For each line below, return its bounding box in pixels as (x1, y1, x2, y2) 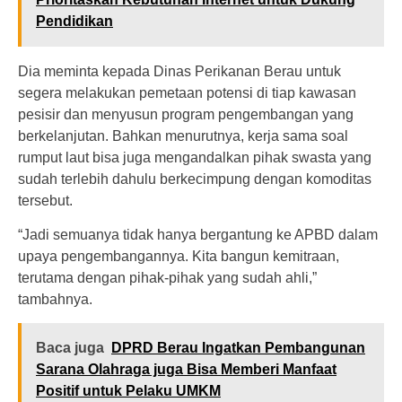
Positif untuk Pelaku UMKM (36, 383, 221, 399)
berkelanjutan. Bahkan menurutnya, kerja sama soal (18, 127, 348, 144)
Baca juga (36, 340, 104, 356)
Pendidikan (36, 13, 113, 29)
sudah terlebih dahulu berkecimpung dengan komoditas (18, 170, 371, 187)
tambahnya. (18, 292, 92, 308)
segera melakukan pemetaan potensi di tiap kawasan (18, 84, 356, 100)
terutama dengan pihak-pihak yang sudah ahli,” (18, 270, 317, 286)
